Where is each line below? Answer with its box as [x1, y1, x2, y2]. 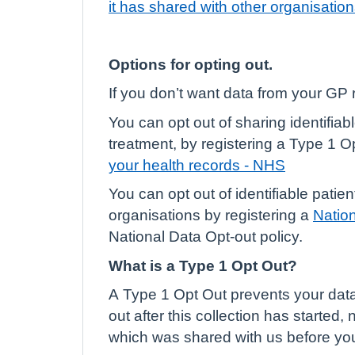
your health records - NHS [109, 157, 285, 173]
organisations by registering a [109, 208, 313, 223]
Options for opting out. [109, 56, 273, 72]
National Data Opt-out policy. [109, 229, 303, 244]
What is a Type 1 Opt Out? [109, 258, 297, 273]
